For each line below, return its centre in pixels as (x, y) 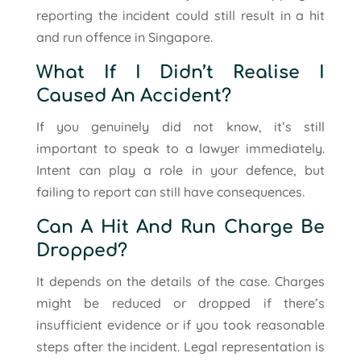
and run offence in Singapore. (124, 37)
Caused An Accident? (133, 95)
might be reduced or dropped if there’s (180, 303)
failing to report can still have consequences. (170, 191)
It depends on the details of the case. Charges (180, 281)
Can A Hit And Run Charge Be (180, 227)
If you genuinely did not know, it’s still (180, 126)
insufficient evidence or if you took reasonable (180, 324)
